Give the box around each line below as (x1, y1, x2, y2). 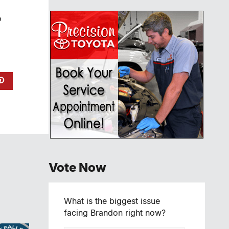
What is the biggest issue (64, 196, 160, 206)
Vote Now (49, 160, 106, 175)
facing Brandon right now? (64, 208, 166, 218)
